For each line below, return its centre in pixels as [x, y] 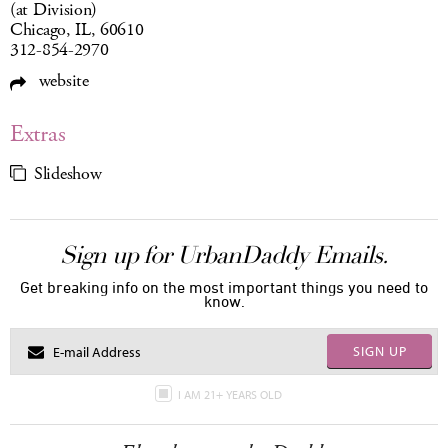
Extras [38, 134]
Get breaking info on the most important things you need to [224, 287]
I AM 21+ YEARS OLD [231, 395]
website [61, 81]
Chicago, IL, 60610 [77, 30]
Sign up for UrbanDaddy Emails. [224, 255]
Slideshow [68, 174]
